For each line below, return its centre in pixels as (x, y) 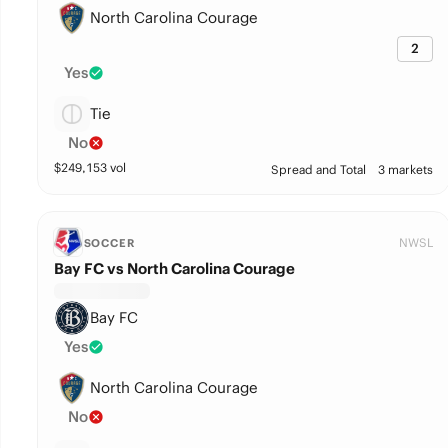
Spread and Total (318, 169)
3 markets (405, 169)
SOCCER (109, 243)
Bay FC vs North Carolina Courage (174, 268)
